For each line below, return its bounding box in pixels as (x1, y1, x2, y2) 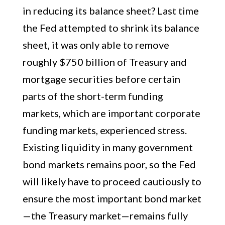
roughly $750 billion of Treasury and (22, 56, 187, 68)
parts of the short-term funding (22, 90, 163, 102)
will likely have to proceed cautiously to (22, 175, 201, 187)
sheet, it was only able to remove (22, 39, 169, 51)
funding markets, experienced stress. (22, 124, 187, 136)
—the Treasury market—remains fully (22, 209, 188, 221)
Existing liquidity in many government (22, 141, 193, 153)
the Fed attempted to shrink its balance (22, 22, 199, 34)
